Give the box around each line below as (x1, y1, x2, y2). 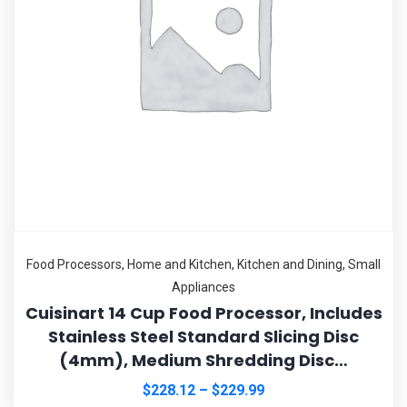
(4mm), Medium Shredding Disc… (59, 348, 348, 372)
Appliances (172, 279, 235, 294)
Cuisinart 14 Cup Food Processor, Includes (25, 301, 382, 324)
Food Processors (26, 256, 122, 272)
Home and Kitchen (127, 256, 232, 272)
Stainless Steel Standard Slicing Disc (48, 324, 359, 348)
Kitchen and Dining (237, 256, 342, 272)
